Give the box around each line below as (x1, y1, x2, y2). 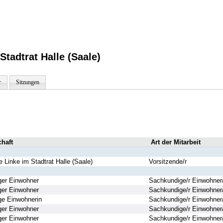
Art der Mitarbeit (150, 138, 201, 146)
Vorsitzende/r (148, 158, 187, 166)
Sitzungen (15, 79, 39, 86)
